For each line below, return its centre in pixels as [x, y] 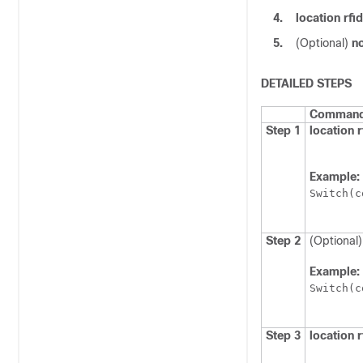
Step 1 [283, 130]
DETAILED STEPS [306, 83]
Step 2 [283, 241]
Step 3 [283, 335]
